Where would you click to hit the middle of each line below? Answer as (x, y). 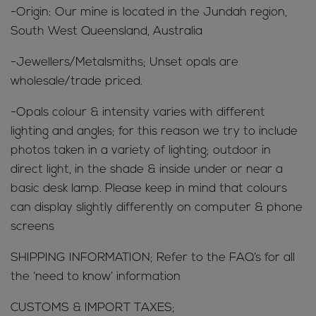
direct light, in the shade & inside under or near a (147, 170)
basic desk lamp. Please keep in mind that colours (149, 189)
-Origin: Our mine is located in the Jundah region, (149, 13)
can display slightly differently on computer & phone (157, 208)
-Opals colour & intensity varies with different (138, 113)
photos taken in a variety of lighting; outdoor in (141, 151)
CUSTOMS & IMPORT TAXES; (93, 308)
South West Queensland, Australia (107, 32)
